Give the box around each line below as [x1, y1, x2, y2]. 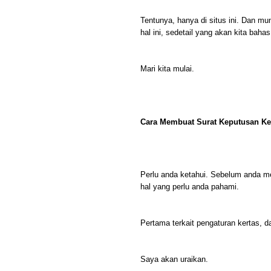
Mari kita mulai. [140, 64, 194, 73]
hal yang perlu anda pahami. [140, 182, 239, 191]
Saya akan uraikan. [140, 255, 208, 264]
